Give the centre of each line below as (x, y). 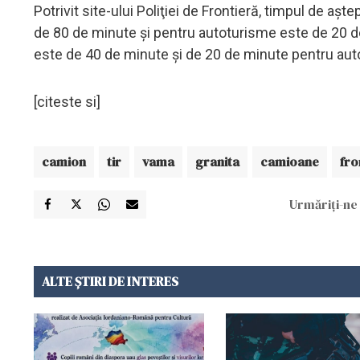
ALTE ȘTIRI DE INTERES (110, 281)
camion (64, 161)
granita (217, 161)
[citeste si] (67, 101)
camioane (290, 161)
